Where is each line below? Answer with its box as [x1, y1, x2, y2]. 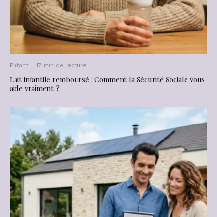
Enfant [10, 62, 28, 69]
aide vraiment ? [10, 83, 60, 93]
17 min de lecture [36, 62, 87, 69]
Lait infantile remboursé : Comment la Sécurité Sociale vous [10, 75, 205, 85]
